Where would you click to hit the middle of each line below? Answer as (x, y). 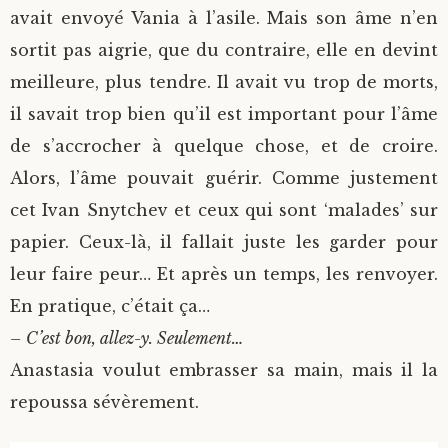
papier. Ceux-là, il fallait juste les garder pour (224, 242)
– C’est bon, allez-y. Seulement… (127, 338)
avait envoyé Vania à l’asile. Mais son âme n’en (224, 18)
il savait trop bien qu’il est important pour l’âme (224, 114)
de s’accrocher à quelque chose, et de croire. (224, 146)
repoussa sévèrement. (104, 402)
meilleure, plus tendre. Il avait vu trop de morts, (224, 82)
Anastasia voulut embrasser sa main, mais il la (224, 370)
